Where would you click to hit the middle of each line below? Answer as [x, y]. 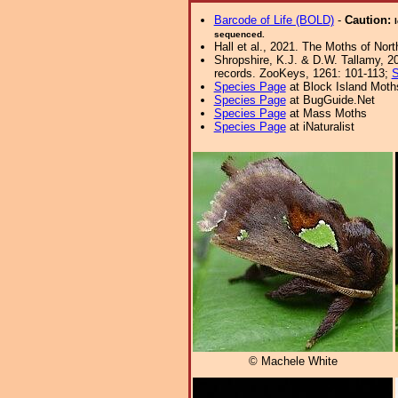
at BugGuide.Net [330, 100]
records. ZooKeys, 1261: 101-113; [302, 73]
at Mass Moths [326, 113]
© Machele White [293, 362]
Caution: [369, 20]
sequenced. [239, 34]
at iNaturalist [320, 127]
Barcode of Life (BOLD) [274, 20]
